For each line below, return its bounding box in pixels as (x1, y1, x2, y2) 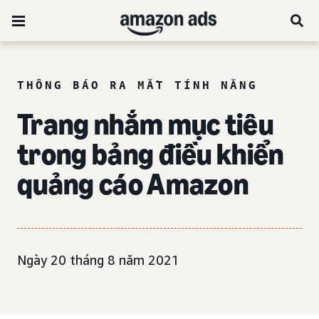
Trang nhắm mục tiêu (17, 106, 274, 142)
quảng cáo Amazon (17, 166, 249, 202)
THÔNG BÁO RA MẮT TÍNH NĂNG (17, 78, 258, 92)
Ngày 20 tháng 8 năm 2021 (17, 252, 179, 268)
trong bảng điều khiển (17, 136, 284, 172)
